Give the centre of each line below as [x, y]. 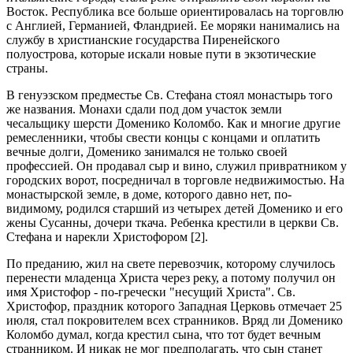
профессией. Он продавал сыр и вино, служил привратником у [176, 166]
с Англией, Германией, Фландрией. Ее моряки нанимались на [173, 26]
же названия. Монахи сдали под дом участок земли [144, 109]
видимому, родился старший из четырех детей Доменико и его [175, 208]
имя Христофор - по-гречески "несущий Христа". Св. [151, 292]
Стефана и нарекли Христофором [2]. [107, 237]
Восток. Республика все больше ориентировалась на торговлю [175, 11]
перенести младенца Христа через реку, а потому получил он [171, 278]
